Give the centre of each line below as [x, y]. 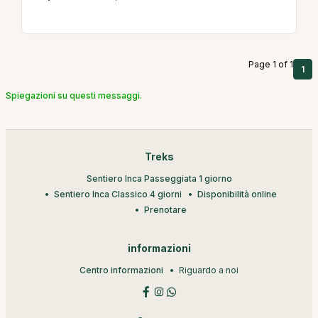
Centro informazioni [121, 270]
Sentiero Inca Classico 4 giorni [118, 194]
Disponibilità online [237, 194]
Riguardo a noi [209, 270]
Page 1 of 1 [271, 64]
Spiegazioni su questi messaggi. [74, 95]
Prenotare [165, 209]
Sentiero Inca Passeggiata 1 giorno [159, 178]
